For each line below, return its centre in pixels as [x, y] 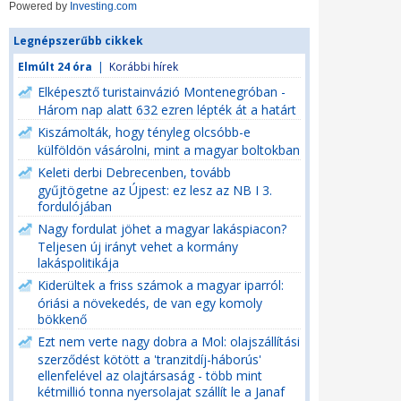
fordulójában [75, 205]
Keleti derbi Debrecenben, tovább [134, 172]
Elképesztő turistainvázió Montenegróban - [162, 92]
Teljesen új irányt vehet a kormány [138, 246]
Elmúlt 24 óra [55, 67]
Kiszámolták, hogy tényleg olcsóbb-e [144, 132]
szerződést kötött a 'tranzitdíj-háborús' [149, 358]
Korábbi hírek [144, 67]
